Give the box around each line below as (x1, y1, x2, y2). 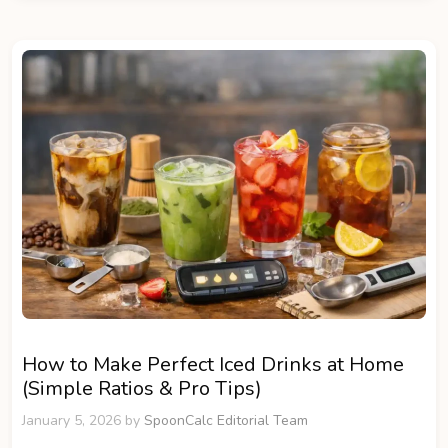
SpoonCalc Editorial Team (144, 410, 308, 430)
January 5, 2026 (22, 410, 121, 430)
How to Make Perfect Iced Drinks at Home (22, 350, 404, 378)
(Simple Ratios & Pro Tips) (22, 374, 262, 402)
